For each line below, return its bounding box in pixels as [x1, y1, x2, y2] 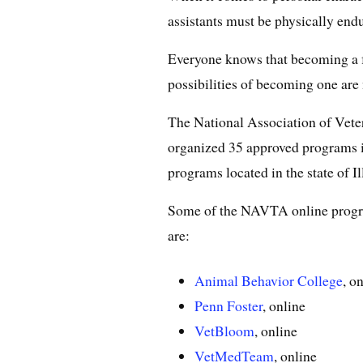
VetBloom [194, 320, 255, 340]
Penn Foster [194, 295, 263, 315]
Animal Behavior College [194, 270, 344, 290]
